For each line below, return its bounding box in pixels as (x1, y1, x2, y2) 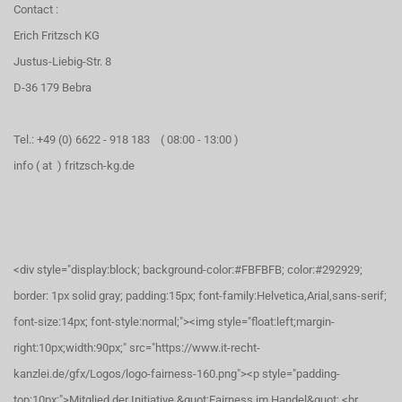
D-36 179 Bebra (13, 81, 92, 94)
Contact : (13, 3, 58, 16)
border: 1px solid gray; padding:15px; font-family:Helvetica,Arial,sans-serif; (13, 289, 387, 302)
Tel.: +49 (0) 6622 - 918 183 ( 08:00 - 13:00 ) (13, 133, 239, 146)
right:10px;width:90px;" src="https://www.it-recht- (13, 341, 260, 354)
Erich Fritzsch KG (13, 29, 100, 42)
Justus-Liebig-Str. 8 (13, 55, 111, 68)
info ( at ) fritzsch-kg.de (13, 159, 135, 172)
